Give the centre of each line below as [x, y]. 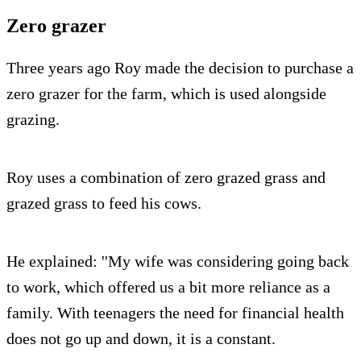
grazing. [33, 119]
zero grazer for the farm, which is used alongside [166, 93]
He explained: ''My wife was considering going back [178, 261]
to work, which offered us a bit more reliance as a [168, 286]
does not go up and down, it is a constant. [141, 338]
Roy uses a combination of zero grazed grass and [166, 177]
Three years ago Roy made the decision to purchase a [180, 67]
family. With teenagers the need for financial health [175, 312]
